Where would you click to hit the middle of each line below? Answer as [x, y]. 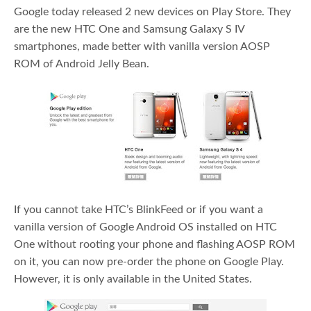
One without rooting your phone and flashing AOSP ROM [155, 244]
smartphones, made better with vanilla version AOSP [142, 46]
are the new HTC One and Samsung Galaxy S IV [129, 29]
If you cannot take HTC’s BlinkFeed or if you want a [139, 209]
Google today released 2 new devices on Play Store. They [152, 11]
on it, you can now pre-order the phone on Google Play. [149, 261]
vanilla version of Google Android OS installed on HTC [146, 227]
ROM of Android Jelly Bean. [82, 64]
